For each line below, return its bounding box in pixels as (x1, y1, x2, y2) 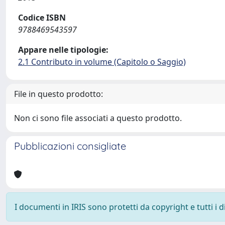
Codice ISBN (18, 12, 66, 23)
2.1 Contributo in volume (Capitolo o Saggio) (18, 56, 186, 67)
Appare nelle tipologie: (18, 44, 108, 55)
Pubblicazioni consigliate (14, 140, 126, 152)
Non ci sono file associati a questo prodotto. (14, 113, 182, 124)
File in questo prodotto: (14, 88, 103, 99)
